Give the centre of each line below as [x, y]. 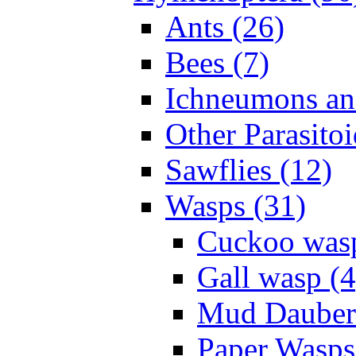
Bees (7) [217, 63]
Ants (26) [225, 27]
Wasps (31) [236, 206]
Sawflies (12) [249, 170]
